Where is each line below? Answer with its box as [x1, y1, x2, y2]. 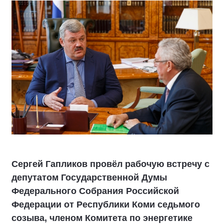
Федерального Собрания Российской [11, 186, 179, 196]
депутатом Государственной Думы [11, 172, 167, 182]
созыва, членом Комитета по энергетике [11, 213, 192, 223]
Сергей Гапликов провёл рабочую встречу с [11, 159, 209, 169]
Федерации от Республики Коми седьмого [11, 199, 200, 209]
